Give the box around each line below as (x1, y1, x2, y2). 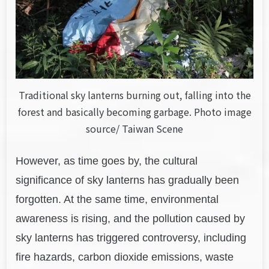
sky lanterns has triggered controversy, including (16, 232, 247, 244)
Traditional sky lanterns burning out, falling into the (18, 88, 251, 103)
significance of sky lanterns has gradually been (16, 174, 240, 187)
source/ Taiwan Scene (86, 121, 183, 136)
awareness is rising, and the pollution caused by (16, 213, 246, 225)
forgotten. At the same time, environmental (16, 193, 219, 206)
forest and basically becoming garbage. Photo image (17, 104, 252, 119)
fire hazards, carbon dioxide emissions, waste (16, 251, 234, 264)
